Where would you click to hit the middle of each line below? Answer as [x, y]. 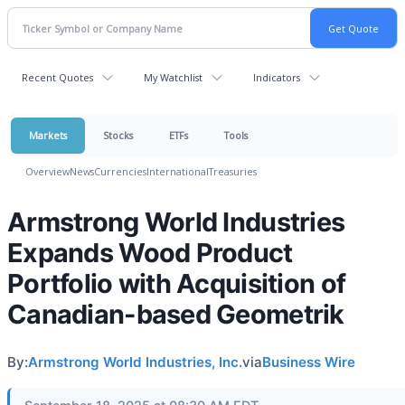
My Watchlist [173, 77]
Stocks [118, 135]
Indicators [277, 77]
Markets [48, 135]
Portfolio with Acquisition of [177, 283]
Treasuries [233, 171]
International [178, 171]
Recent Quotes [57, 77]
